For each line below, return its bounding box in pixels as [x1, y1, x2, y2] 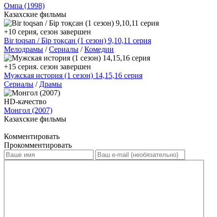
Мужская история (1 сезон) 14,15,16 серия [4, 71, 142, 79]
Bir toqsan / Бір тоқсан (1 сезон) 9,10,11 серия [4, 36, 151, 45]
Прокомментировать [4, 140, 72, 149]
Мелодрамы [4, 45, 43, 53]
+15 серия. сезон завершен [4, 62, 91, 71]
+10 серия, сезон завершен [4, 27, 91, 36]
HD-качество [4, 97, 46, 106]
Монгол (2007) [4, 106, 52, 114]
